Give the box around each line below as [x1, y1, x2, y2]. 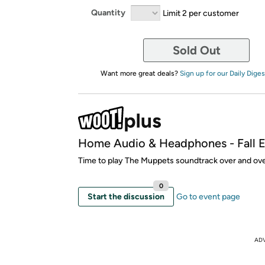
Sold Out [172, 43, 221, 57]
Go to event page [176, 191, 240, 202]
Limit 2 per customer [163, 8, 239, 18]
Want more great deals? [100, 69, 180, 77]
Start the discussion [88, 191, 164, 202]
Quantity [91, 8, 125, 18]
